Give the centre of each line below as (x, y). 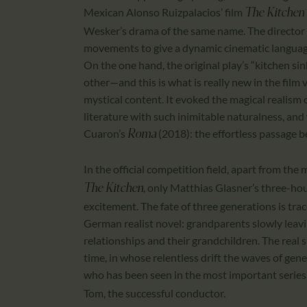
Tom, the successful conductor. (158, 293)
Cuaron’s (106, 133)
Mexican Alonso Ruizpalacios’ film (164, 12)
